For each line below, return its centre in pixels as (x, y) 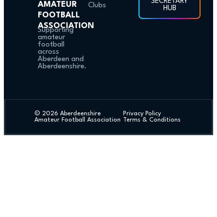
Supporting (56, 30)
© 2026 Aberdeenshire (68, 113)
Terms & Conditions (152, 120)
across (48, 52)
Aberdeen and (61, 59)
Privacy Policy (145, 113)
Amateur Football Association (77, 120)
